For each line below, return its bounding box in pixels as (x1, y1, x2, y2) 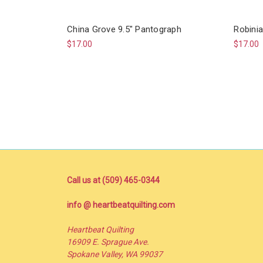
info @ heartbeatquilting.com (67, 200, 175, 210)
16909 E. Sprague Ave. (67, 237, 149, 247)
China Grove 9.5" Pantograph (67, 24, 181, 35)
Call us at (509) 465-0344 (67, 175, 160, 185)
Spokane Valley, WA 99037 (67, 249, 163, 259)
